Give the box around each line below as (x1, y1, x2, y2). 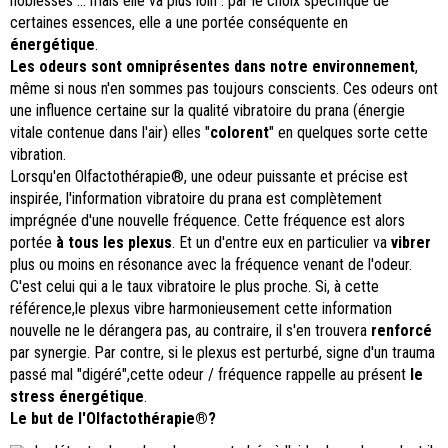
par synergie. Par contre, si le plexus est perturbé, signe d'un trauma (10, 343, 435, 363)
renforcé (371, 321, 432, 341)
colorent (210, 123, 269, 143)
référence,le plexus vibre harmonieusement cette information (10, 299, 392, 319)
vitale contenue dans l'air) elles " (10, 123, 210, 143)
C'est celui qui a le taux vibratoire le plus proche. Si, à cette (10, 277, 379, 297)
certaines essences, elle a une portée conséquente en (10, 13, 348, 33)
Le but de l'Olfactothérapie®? (10, 409, 216, 429)
